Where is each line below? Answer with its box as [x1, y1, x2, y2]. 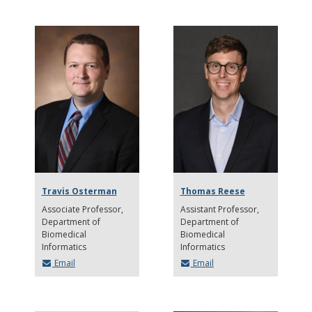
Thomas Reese [180, 185, 245, 197]
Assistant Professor [180, 203, 257, 215]
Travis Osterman [41, 185, 117, 197]
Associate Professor [41, 203, 121, 215]
